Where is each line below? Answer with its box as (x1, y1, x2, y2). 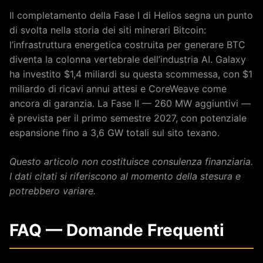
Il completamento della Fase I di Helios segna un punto (9, 9, 253, 21)
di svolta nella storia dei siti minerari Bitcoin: (9, 23, 206, 36)
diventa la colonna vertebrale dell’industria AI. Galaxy (9, 53, 246, 65)
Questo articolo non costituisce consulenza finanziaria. (9, 155, 253, 167)
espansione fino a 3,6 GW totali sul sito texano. (9, 126, 220, 139)
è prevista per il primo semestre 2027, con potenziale (9, 112, 247, 124)
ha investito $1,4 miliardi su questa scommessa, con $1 (9, 68, 252, 80)
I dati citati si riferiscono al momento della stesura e (9, 170, 241, 182)
